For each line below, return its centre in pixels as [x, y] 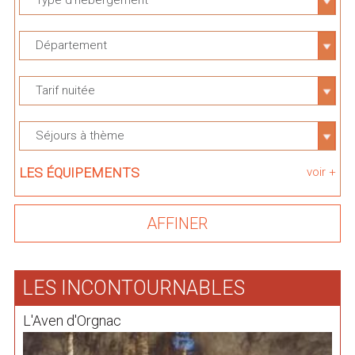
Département [71, 45]
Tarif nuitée [65, 90]
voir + [322, 172]
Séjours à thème [80, 136]
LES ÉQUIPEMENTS [79, 173]
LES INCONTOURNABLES [133, 288]
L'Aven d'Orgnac [72, 321]
